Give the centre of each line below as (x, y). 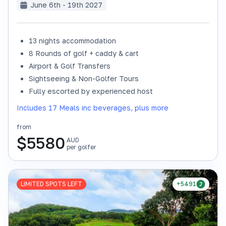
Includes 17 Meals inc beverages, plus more (93, 108)
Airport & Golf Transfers (70, 66)
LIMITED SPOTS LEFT (51, 184)
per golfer (81, 147)
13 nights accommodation (72, 41)
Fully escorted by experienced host (91, 91)
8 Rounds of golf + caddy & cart (84, 53)
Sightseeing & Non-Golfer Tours (84, 78)
